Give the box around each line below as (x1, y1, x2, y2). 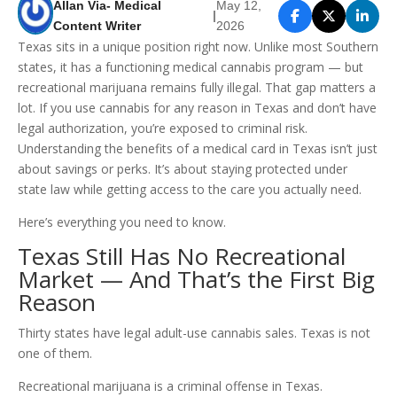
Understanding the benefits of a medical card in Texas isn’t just (18, 140, 378, 158)
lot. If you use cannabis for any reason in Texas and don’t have (18, 99, 377, 117)
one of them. (18, 345, 92, 362)
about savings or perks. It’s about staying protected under (18, 160, 347, 178)
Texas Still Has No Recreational (18, 240, 346, 273)
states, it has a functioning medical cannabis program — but (18, 58, 363, 76)
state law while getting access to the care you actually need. (18, 181, 362, 198)
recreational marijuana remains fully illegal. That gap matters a (18, 79, 376, 97)
